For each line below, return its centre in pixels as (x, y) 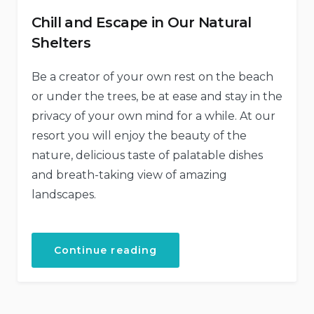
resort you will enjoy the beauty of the (139, 136)
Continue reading (105, 251)
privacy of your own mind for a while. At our (153, 116)
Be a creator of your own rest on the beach (152, 77)
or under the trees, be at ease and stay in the (157, 97)
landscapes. (64, 195)
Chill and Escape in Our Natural (142, 23)
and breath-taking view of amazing (129, 175)
